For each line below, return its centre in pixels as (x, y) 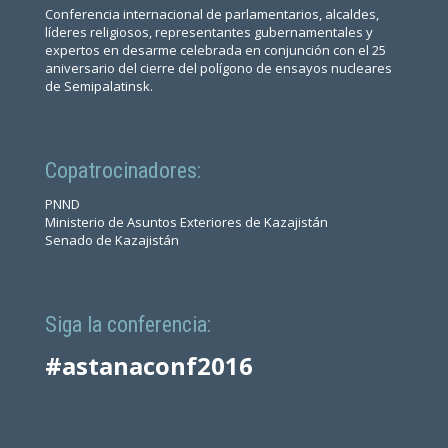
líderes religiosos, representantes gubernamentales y (208, 31)
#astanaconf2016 (148, 366)
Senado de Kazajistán (111, 239)
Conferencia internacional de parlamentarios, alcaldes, (211, 13)
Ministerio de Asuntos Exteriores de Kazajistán (186, 221)
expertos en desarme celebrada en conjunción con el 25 (215, 49)
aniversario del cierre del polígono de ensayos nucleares (218, 67)
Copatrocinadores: (122, 170)
